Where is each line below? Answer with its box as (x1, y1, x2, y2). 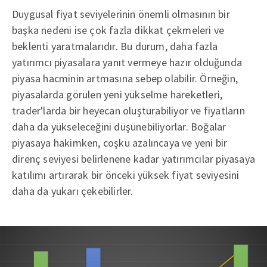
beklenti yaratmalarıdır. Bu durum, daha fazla (12, 39, 218, 53)
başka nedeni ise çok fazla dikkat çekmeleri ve (12, 23, 225, 37)
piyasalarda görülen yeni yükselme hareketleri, (12, 87, 223, 101)
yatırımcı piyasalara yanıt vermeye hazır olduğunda (12, 55, 243, 69)
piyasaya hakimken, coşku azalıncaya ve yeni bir (12, 135, 228, 150)
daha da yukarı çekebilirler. (12, 184, 133, 198)
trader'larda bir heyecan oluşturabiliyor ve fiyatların (12, 103, 245, 117)
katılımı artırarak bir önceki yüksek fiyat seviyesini (12, 167, 240, 182)
